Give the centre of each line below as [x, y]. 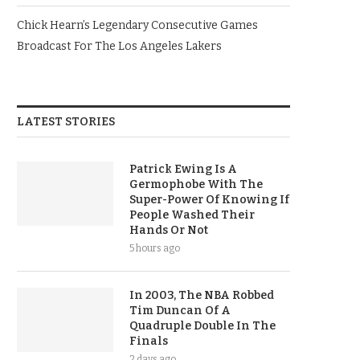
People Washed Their [192, 215]
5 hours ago [155, 249]
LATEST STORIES [66, 122]
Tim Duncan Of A [180, 311]
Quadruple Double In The [202, 326]
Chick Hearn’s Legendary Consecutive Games [137, 26]
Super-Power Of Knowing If [209, 200]
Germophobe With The [196, 185]
